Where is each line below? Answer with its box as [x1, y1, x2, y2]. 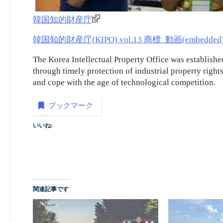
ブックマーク [48, 101, 94, 110]
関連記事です [32, 186, 69, 193]
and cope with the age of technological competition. [32, 77, 216, 87]
